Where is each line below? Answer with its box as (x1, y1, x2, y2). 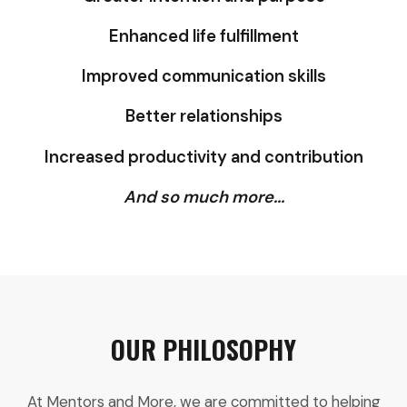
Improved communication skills (81, 65, 326, 88)
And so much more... (123, 185, 284, 208)
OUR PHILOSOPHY (111, 331, 296, 369)
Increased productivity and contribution (44, 145, 363, 168)
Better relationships (124, 105, 283, 128)
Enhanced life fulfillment (108, 25, 299, 47)
